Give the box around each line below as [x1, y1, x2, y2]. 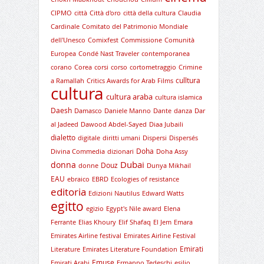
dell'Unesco [50, 36, 85, 44]
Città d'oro [89, 9, 121, 17]
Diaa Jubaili [148, 120, 183, 128]
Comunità [164, 36, 194, 44]
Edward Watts [141, 189, 184, 197]
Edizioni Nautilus [88, 189, 140, 197]
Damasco [74, 107, 102, 115]
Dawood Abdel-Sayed [80, 120, 147, 128]
